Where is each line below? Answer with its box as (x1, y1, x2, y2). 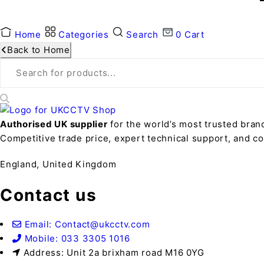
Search (126, 29, 159, 40)
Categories (58, 29, 109, 40)
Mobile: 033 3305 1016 (24, 233, 130, 244)
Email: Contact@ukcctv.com (24, 219, 150, 230)
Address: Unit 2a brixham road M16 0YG (23, 247, 204, 258)
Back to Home (6, 44, 70, 55)
